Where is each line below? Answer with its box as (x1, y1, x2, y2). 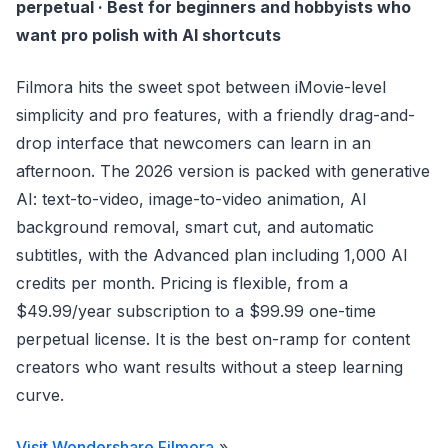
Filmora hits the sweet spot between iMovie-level (16, 77, 386, 97)
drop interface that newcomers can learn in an (16, 133, 371, 153)
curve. (16, 385, 64, 405)
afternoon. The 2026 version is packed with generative (16, 161, 430, 181)
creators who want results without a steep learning (16, 357, 403, 377)
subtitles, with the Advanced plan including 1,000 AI (16, 245, 408, 265)
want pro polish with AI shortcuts (16, 25, 281, 45)
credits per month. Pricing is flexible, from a (16, 273, 348, 293)
